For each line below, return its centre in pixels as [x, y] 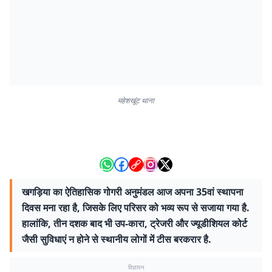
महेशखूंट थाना [136, 100]
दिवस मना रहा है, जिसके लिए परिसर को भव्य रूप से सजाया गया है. [136, 208]
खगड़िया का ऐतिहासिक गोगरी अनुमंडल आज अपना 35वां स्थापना [133, 192]
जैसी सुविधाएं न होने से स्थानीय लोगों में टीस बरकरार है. [117, 239]
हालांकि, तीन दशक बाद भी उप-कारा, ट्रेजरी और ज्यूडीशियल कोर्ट [134, 223]
